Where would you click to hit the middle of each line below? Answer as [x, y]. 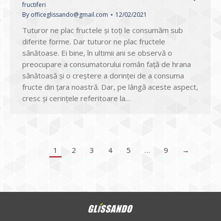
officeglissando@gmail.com [69, 15]
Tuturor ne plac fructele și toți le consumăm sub [103, 30]
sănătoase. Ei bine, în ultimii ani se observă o [97, 53]
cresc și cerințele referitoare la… [76, 98]
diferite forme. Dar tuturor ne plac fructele [94, 42]
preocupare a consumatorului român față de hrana [107, 64]
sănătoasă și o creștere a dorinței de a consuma [103, 76]
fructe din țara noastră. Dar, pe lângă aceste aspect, [110, 87]
